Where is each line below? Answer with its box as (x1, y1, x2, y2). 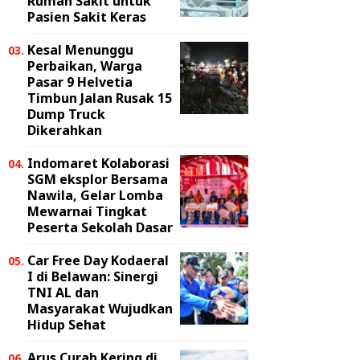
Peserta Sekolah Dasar (27, 219, 173, 236)
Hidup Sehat (27, 316, 106, 333)
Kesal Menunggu (27, 41, 133, 59)
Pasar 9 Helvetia (27, 73, 133, 91)
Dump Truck (27, 105, 105, 123)
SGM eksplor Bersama (27, 170, 168, 188)
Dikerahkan (27, 121, 102, 139)
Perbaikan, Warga (27, 57, 142, 75)
